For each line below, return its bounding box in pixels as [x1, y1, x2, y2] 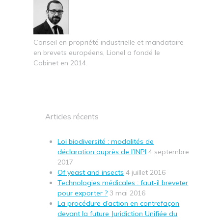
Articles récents [45, 112, 99, 122]
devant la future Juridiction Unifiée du [57, 209, 178, 219]
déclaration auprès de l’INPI [57, 147, 147, 157]
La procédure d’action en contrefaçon [57, 199, 180, 208]
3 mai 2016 [110, 189, 146, 198]
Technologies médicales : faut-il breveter [57, 178, 189, 188]
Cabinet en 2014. [33, 58, 87, 67]
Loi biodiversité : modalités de [57, 137, 154, 146]
